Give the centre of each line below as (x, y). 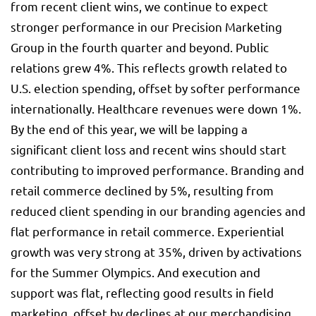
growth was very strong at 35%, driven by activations (156, 252)
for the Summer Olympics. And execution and (135, 272)
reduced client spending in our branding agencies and (158, 211)
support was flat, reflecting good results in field (142, 293)
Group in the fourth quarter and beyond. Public (140, 47)
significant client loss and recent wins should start (148, 150)
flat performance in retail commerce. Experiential (147, 231)
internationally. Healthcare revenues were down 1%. (156, 109)
